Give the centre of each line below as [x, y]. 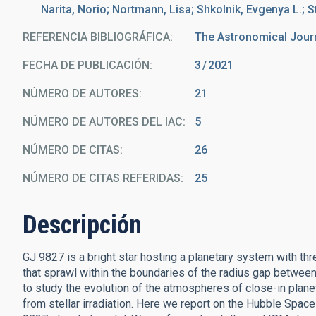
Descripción [82, 225]
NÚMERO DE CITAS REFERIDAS [102, 178]
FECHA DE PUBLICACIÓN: [87, 65]
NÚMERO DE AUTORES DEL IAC [103, 122]
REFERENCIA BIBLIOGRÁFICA [96, 37]
